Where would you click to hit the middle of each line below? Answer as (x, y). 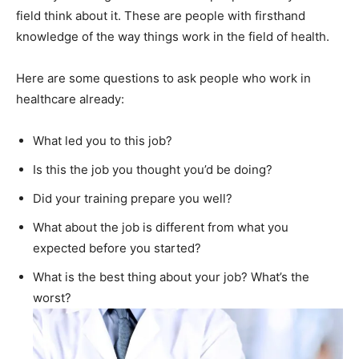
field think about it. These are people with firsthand (161, 16)
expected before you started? (117, 248)
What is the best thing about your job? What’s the (171, 277)
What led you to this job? (103, 141)
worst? (52, 298)
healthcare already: (70, 99)
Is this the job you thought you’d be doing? (153, 170)
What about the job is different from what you (161, 228)
